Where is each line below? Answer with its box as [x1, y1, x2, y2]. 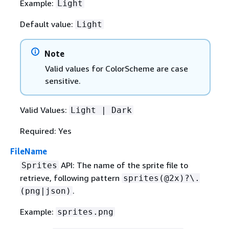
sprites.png [57, 207, 113, 217]
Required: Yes [19, 126, 72, 136]
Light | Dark [70, 105, 132, 116]
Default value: [19, 19, 75, 30]
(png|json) [19, 186, 71, 196]
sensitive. [44, 76, 81, 86]
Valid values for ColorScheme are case [44, 63, 188, 74]
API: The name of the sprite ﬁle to [58, 160, 188, 171]
